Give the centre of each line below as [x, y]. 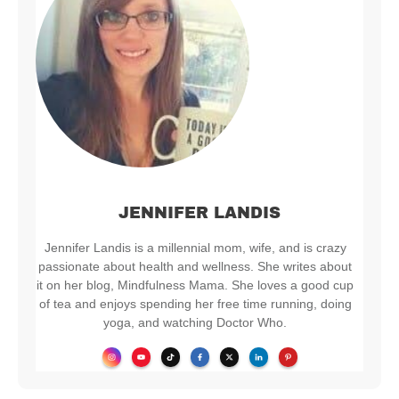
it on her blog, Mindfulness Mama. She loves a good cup [195, 285]
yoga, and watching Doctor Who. [195, 323]
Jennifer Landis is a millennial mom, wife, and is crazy [195, 248]
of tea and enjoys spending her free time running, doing [195, 304]
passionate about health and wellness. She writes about [195, 267]
